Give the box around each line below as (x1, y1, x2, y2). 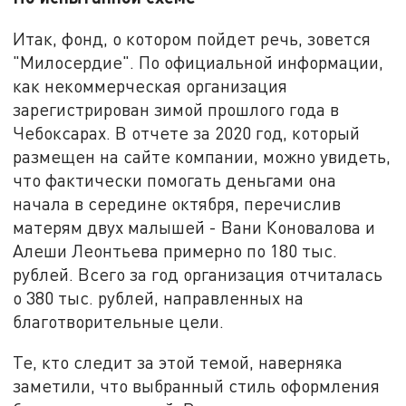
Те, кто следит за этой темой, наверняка (13, 352, 343, 373)
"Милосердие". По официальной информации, (13, 51, 384, 72)
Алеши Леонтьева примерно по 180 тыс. (13, 239, 338, 261)
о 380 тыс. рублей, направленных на (13, 286, 304, 308)
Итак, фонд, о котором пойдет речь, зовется (13, 27, 372, 49)
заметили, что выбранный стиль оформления (13, 375, 381, 397)
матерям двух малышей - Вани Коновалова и (13, 216, 376, 237)
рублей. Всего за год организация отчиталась (13, 263, 383, 285)
